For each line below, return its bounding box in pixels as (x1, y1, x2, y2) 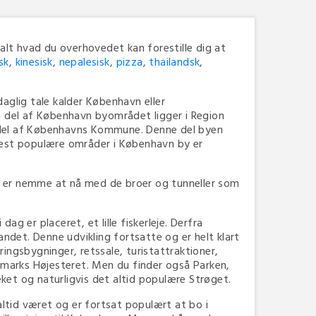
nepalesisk (59, 53, 110, 71)
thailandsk (149, 53, 200, 71)
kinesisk (15, 53, 53, 71)
